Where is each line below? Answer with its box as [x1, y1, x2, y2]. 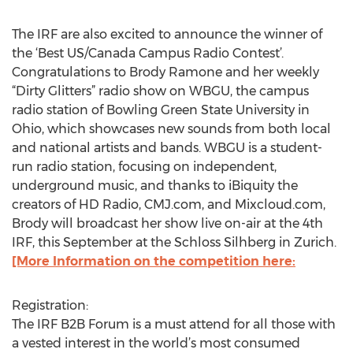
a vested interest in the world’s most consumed [12, 336, 300, 351]
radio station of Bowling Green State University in [12, 102, 310, 117]
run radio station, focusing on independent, [12, 159, 277, 174]
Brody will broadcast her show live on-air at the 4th [12, 216, 323, 231]
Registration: [12, 298, 88, 313]
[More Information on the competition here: [12, 254, 295, 269]
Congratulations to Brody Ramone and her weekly [12, 65, 319, 80]
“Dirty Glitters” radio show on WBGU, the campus [12, 84, 309, 98]
